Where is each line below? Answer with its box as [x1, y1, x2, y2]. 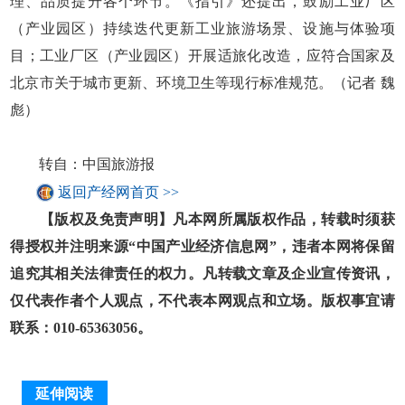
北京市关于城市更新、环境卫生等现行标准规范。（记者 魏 [10, 74, 395, 90]
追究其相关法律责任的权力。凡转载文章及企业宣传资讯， [10, 265, 395, 281]
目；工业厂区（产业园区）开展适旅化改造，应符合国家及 [10, 47, 395, 63]
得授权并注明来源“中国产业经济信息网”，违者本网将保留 [10, 238, 395, 254]
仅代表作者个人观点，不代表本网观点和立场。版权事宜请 [10, 292, 395, 308]
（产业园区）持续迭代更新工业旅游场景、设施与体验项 [10, 20, 395, 36]
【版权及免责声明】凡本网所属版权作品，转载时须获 [10, 211, 395, 227]
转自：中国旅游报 [10, 155, 155, 172]
